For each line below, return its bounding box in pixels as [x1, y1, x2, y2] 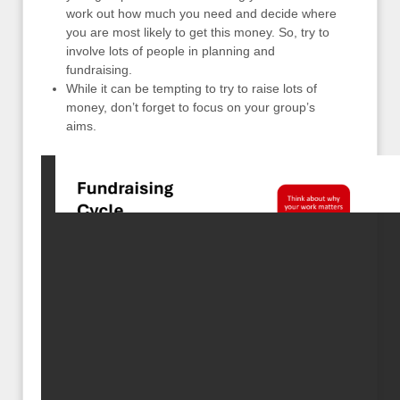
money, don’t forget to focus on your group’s [66, 99, 315, 114]
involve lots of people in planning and [66, 43, 275, 58]
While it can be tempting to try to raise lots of [66, 80, 317, 96]
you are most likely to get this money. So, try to [66, 24, 329, 39]
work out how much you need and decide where [66, 5, 337, 21]
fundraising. [66, 62, 132, 77]
